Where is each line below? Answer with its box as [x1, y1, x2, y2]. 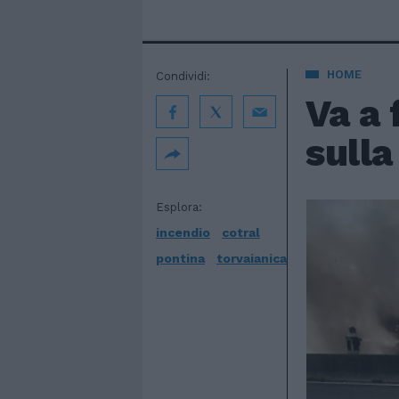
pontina [156, 251, 205, 265]
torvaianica [216, 251, 287, 265]
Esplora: [156, 200, 202, 214]
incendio [156, 225, 210, 240]
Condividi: [156, 69, 210, 83]
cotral [222, 225, 260, 240]
